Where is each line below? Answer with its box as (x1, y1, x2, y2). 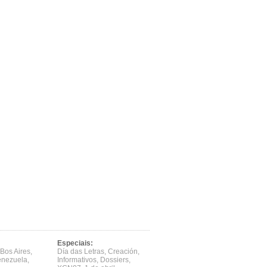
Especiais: (57, 239, 93, 247)
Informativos (57, 256, 97, 264)
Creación (108, 247, 138, 256)
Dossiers (100, 256, 129, 264)
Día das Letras (57, 247, 104, 256)
